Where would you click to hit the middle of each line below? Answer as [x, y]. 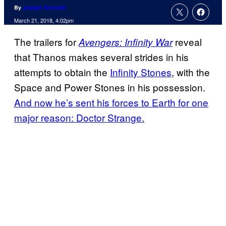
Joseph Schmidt [44, 8]
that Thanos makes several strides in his [101, 57]
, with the [191, 72]
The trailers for [46, 42]
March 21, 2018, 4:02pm [44, 20]
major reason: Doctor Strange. [79, 118]
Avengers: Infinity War [126, 42]
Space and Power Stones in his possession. [110, 87]
